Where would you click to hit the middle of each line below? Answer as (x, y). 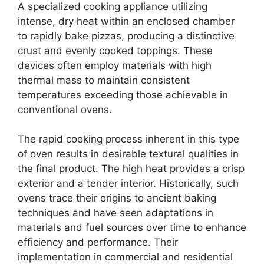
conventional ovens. (65, 109)
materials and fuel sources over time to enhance (132, 227)
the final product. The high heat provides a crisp (131, 169)
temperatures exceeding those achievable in (123, 95)
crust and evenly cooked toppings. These (115, 50)
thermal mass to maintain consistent (104, 80)
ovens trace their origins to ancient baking (117, 198)
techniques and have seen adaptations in (115, 213)
